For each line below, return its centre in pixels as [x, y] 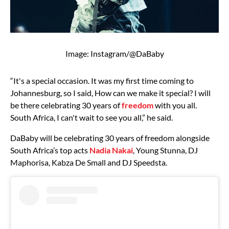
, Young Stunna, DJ [165, 150]
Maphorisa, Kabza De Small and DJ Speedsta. [89, 163]
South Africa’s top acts [50, 150]
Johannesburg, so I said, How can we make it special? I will [110, 93]
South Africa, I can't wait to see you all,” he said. [91, 118]
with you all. [175, 105]
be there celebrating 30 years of [65, 105]
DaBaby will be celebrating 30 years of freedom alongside [110, 138]
